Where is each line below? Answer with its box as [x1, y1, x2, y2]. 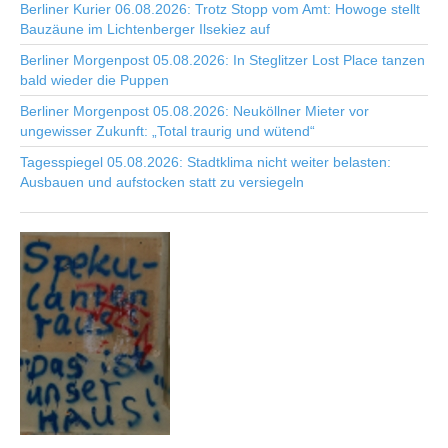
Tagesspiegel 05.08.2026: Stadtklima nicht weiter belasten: [20, 154, 391, 170]
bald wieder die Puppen [20, 72, 169, 88]
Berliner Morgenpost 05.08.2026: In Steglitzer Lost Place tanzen [20, 52, 425, 68]
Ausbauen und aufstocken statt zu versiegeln [20, 174, 304, 190]
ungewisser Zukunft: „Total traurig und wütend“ [20, 123, 315, 139]
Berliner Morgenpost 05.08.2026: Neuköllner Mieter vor [20, 103, 369, 119]
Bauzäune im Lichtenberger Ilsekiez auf [20, 21, 270, 37]
